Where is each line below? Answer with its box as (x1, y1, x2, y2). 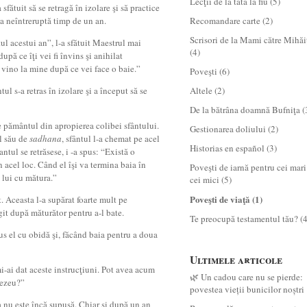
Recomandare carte (190, 14, 260, 27)
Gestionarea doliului (190, 123, 266, 135)
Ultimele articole (190, 252, 282, 267)
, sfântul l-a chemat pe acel (62, 132, 160, 145)
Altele (190, 84, 212, 97)
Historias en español (190, 142, 265, 154)
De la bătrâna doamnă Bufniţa (190, 103, 300, 116)
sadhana (29, 132, 62, 145)
